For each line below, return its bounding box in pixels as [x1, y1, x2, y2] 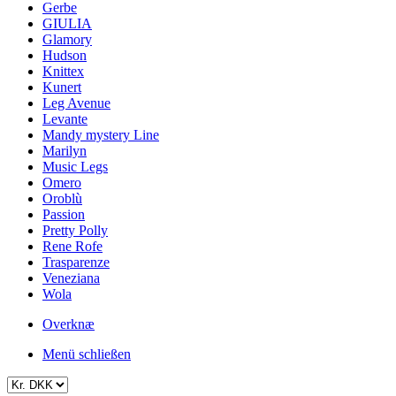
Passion [42, 207, 85, 222]
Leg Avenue [42, 95, 110, 110]
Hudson [42, 48, 87, 63]
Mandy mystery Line [42, 127, 159, 142]
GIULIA [42, 16, 92, 31]
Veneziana [42, 270, 100, 286]
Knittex [42, 64, 84, 79]
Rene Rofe [42, 239, 103, 254]
